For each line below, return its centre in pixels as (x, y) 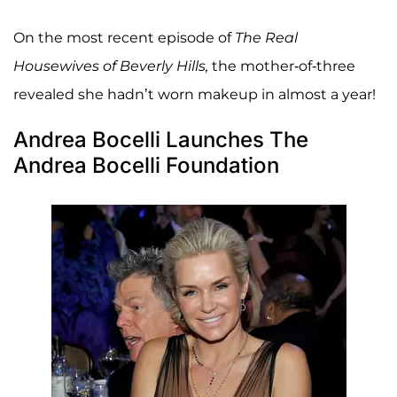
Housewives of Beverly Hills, (111, 66)
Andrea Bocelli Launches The (161, 140)
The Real (266, 38)
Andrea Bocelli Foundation (146, 166)
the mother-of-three (282, 66)
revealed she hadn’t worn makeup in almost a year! (195, 95)
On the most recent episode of (124, 38)
